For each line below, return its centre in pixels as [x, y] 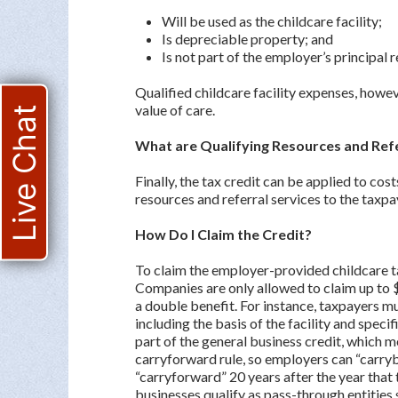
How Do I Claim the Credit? [223, 234]
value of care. [175, 110]
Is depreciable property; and [247, 39]
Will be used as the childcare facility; [272, 21]
